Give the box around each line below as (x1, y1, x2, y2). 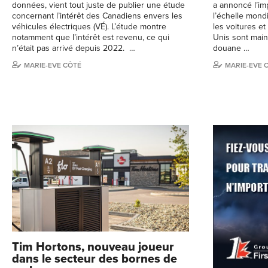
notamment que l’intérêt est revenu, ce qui (12, 32, 169, 43)
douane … (213, 43, 249, 54)
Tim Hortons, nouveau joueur (12, 239, 174, 254)
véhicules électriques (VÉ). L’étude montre (12, 22, 166, 32)
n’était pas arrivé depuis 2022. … (12, 43, 135, 54)
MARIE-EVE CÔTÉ (24, 61, 81, 70)
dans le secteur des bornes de (12, 251, 177, 266)
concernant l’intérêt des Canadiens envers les (12, 11, 182, 22)
